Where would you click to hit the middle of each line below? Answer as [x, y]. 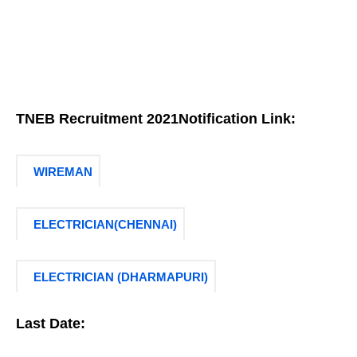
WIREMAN [63, 172]
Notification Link [235, 119]
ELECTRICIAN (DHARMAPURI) [121, 277]
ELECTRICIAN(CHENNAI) [106, 224]
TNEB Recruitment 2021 [97, 119]
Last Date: [51, 324]
